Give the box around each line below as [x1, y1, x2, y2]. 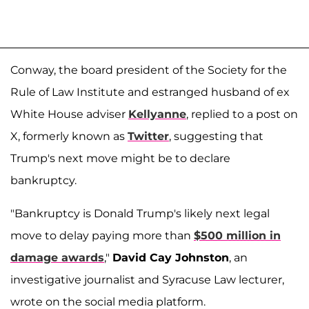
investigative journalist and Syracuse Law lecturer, [10, 273, 284, 287]
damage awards [10, 251, 104, 265]
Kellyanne [128, 108, 186, 121]
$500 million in [194, 229, 281, 243]
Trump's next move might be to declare [10, 152, 230, 166]
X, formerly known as [10, 130, 128, 143]
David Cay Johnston [112, 251, 229, 265]
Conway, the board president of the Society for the [10, 63, 287, 77]
